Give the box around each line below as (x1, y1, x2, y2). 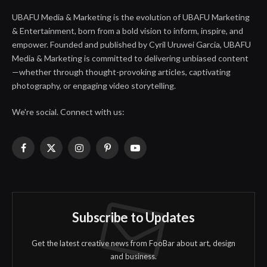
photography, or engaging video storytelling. (12, 80, 176, 91)
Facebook (22, 148, 58, 159)
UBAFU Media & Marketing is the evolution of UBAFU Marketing (12, 12, 250, 23)
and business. (110, 252, 157, 262)
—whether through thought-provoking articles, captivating (12, 67, 231, 77)
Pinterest (106, 148, 142, 159)
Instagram (78, 148, 117, 159)
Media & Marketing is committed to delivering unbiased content (12, 53, 249, 64)
